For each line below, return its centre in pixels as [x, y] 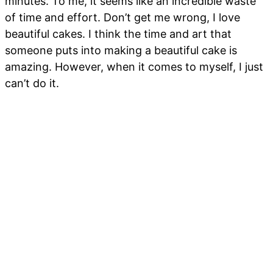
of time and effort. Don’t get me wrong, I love [122, 18]
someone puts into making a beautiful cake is [121, 51]
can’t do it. [32, 83]
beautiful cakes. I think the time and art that [118, 34]
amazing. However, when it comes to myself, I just [134, 67]
